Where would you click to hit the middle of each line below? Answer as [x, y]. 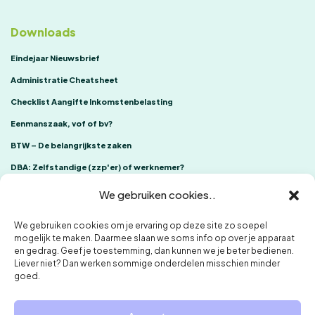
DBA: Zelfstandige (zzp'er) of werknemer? [97, 167]
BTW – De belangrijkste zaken [71, 146]
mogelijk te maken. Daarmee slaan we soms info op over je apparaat [154, 238]
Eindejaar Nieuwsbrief [55, 58]
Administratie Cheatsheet [64, 80]
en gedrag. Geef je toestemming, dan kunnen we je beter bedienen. [154, 251]
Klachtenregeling [166, 282]
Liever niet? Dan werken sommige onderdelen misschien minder [147, 263]
